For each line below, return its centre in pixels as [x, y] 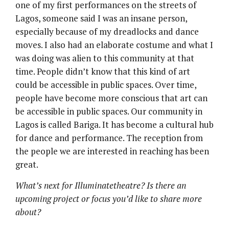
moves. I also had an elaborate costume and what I [114, 45]
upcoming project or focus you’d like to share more [109, 199]
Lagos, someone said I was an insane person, [101, 18]
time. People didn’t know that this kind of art [103, 72]
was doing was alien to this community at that [105, 58]
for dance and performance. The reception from [109, 138]
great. [27, 165]
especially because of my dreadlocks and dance [107, 32]
